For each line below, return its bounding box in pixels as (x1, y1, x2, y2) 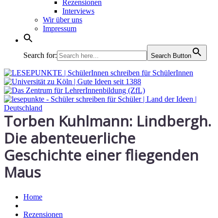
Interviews (62, 7, 94, 15)
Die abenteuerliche (4, 128, 135, 148)
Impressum (43, 24, 76, 33)
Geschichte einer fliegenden (4, 145, 199, 165)
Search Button (151, 52, 191, 59)
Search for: (23, 51, 57, 59)
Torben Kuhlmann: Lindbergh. (4, 111, 211, 131)
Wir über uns (43, 16, 82, 24)
